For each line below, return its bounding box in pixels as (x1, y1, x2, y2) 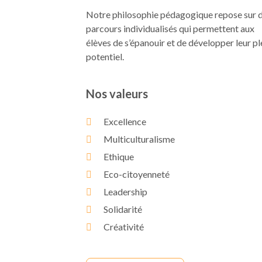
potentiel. (86, 51, 124, 62)
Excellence (104, 116, 146, 127)
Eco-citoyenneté (104, 168, 170, 180)
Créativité (104, 221, 144, 232)
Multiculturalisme (104, 133, 175, 144)
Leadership (104, 186, 147, 197)
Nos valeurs (86, 87, 148, 101)
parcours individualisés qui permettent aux (86, 23, 254, 34)
